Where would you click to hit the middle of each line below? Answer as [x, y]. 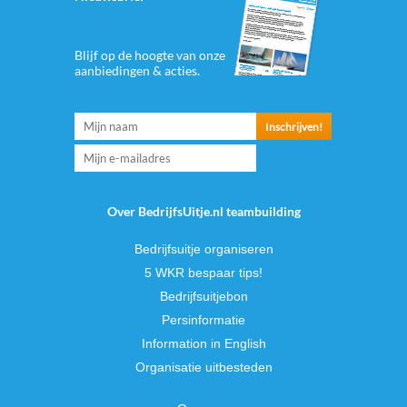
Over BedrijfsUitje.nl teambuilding [203, 211]
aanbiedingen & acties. [137, 70]
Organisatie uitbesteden [203, 367]
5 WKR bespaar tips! [203, 273]
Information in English [203, 343]
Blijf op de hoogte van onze [149, 55]
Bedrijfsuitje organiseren [203, 249]
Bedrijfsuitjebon [203, 296]
